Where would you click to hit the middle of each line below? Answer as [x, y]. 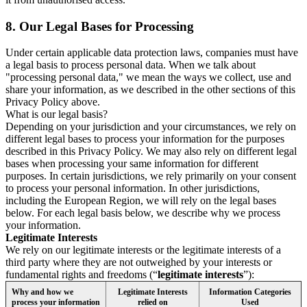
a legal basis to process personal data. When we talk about [131, 65]
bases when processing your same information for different [132, 164]
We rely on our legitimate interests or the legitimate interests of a [143, 250]
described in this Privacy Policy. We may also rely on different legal [151, 151]
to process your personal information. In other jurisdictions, [133, 188]
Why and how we [42, 292]
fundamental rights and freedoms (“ [82, 275]
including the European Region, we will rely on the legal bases [141, 201]
